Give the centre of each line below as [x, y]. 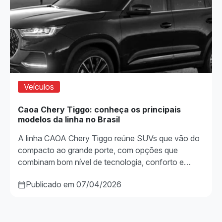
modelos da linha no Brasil [69, 120]
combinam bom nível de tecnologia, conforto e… [104, 162]
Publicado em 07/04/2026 [74, 185]
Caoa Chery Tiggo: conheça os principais [99, 110]
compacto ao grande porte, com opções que [98, 150]
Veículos [39, 87]
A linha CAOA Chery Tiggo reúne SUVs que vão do [109, 139]
